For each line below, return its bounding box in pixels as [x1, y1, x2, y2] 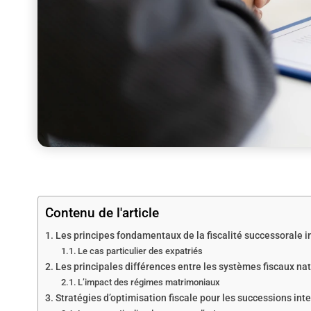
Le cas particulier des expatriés [78, 245, 203, 256]
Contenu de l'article [44, 204, 159, 221]
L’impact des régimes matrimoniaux [78, 276, 221, 287]
